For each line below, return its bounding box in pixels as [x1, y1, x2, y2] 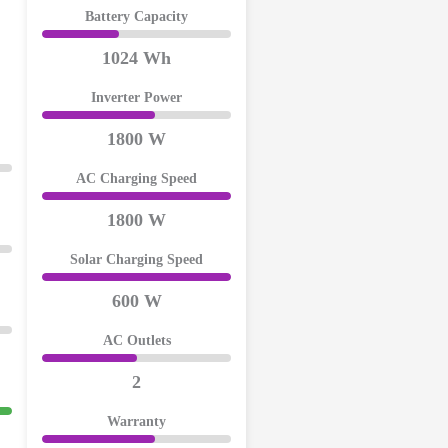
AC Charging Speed [76, 171, 197, 187]
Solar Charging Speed [70, 252, 203, 268]
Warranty [107, 414, 166, 430]
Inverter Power [91, 90, 182, 106]
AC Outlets [102, 333, 171, 349]
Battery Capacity [85, 9, 188, 25]
